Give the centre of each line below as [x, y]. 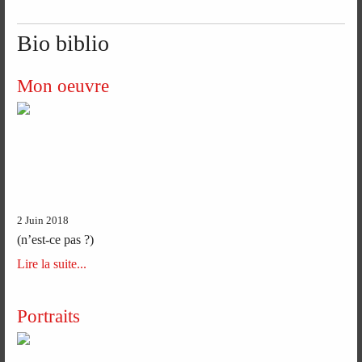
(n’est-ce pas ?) [56, 239]
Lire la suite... [52, 264]
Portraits [49, 316]
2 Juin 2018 [43, 220]
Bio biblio [63, 44]
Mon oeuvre [63, 85]
